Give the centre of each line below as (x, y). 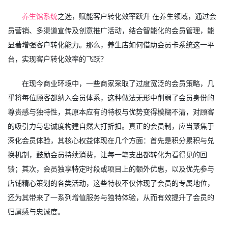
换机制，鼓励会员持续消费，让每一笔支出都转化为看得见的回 (107, 154)
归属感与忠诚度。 (36, 211)
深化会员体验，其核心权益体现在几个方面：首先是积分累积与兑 (111, 140)
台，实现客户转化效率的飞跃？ (58, 59)
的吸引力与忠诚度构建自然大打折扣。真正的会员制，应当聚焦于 (111, 126)
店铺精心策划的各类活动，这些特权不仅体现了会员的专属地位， (111, 183)
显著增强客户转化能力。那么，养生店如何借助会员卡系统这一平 (111, 45)
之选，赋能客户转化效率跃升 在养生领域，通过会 (137, 16)
